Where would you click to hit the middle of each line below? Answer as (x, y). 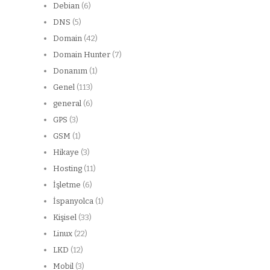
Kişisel (65, 217)
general (67, 103)
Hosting (67, 168)
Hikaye (66, 152)
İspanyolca (73, 201)
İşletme (67, 184)
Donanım (70, 71)
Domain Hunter (82, 54)
